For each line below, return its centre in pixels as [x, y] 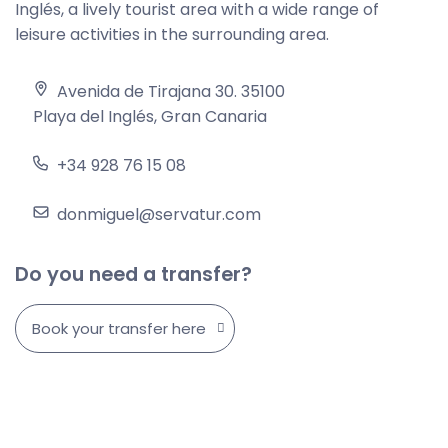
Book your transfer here [119, 328]
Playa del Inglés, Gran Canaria [150, 116]
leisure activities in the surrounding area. [172, 34]
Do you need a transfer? [133, 273]
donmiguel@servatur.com [159, 214]
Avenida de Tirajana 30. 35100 [171, 91]
